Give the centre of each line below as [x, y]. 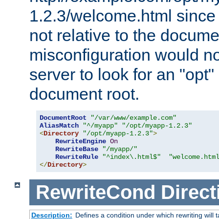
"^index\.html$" [131, 157]
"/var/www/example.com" [133, 118]
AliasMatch [59, 126]
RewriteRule [77, 157]
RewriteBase [77, 149]
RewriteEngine [81, 142]
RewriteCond [95, 192]
